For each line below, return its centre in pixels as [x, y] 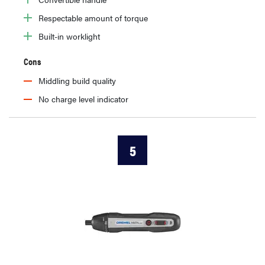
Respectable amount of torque [93, 17]
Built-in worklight [69, 36]
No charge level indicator [83, 98]
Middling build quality [77, 80]
